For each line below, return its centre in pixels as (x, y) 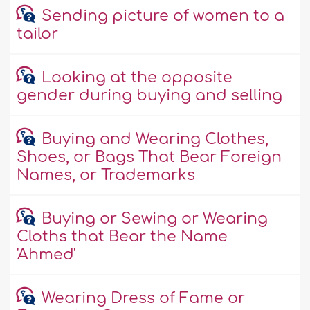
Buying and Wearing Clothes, (155, 139)
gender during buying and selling (150, 96)
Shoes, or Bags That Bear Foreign (149, 157)
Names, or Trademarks (106, 175)
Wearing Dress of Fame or (143, 299)
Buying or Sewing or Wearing (154, 219)
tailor (38, 34)
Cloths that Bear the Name (122, 237)
